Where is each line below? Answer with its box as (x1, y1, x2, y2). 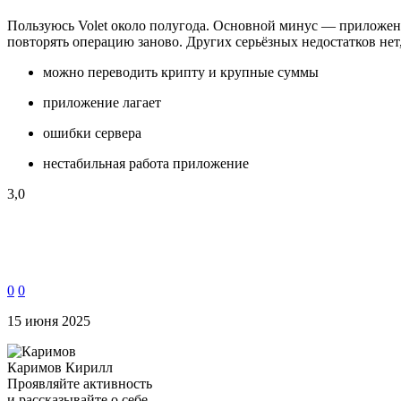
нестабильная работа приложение (43, 155, 249, 171)
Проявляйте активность (7, 375, 152, 391)
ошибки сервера (43, 124, 141, 141)
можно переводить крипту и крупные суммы (43, 64, 319, 80)
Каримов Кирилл (7, 359, 113, 375)
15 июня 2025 (7, 312, 90, 328)
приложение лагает (43, 94, 161, 110)
